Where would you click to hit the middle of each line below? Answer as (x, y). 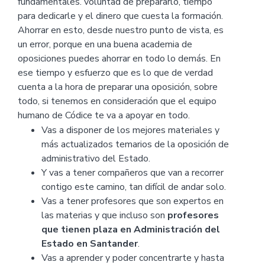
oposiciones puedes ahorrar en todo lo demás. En (119, 58)
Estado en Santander (90, 244)
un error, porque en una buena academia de (105, 44)
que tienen (66, 230)
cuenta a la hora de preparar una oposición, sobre (118, 87)
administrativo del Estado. (96, 159)
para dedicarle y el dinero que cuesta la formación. (120, 16)
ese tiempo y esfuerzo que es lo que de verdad (115, 72)
